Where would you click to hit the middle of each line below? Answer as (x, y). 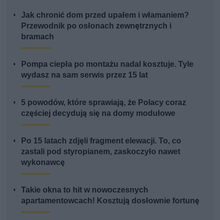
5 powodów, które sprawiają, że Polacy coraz (104, 102)
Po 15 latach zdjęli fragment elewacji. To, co (101, 140)
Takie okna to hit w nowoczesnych (85, 190)
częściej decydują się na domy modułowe (98, 113)
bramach (38, 36)
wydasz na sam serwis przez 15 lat (85, 75)
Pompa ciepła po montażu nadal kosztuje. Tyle (108, 64)
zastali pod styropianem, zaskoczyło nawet (101, 151)
